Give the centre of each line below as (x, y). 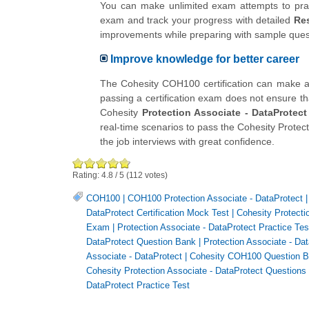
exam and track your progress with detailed (197, 20)
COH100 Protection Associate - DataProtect (215, 199)
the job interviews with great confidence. (187, 141)
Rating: (87, 175)
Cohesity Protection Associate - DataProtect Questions (196, 271)
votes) (155, 175)
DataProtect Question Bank (141, 242)
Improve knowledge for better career (205, 59)
